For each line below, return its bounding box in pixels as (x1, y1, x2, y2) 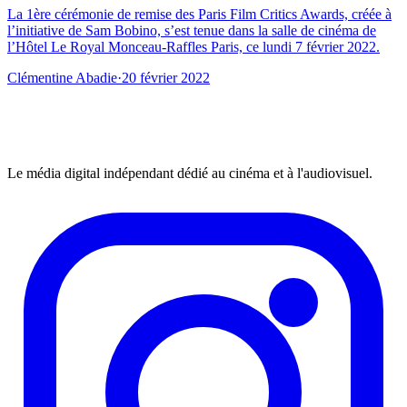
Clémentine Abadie (7, 69, 117, 85)
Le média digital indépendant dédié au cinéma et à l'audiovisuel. (7, 164, 372, 181)
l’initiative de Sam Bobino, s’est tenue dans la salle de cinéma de (7, 22, 376, 38)
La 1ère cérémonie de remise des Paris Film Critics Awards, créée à (7, 5, 392, 22)
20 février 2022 (122, 69, 210, 85)
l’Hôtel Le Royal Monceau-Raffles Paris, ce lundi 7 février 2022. (7, 38, 380, 55)
